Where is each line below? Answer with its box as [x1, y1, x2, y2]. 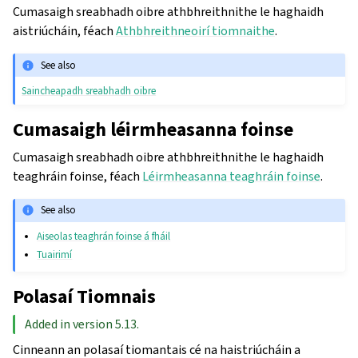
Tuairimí [37, 247, 73, 261]
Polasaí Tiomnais [13, 283, 156, 309]
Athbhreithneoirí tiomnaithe [116, 22, 275, 40]
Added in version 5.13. [25, 315, 139, 332]
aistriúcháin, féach [13, 22, 116, 40]
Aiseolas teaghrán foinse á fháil [37, 229, 171, 243]
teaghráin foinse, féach [13, 168, 142, 185]
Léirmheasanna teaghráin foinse [142, 168, 320, 185]
